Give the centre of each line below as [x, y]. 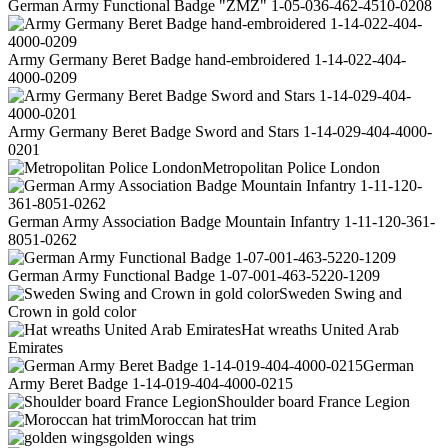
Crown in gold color [72, 312]
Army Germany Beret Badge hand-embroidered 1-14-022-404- [207, 60]
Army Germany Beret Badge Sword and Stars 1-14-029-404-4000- [220, 132]
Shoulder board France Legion [313, 402]
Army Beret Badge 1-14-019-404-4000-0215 [150, 384]
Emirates [35, 348]
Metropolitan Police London [291, 168]
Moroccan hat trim [198, 420]
